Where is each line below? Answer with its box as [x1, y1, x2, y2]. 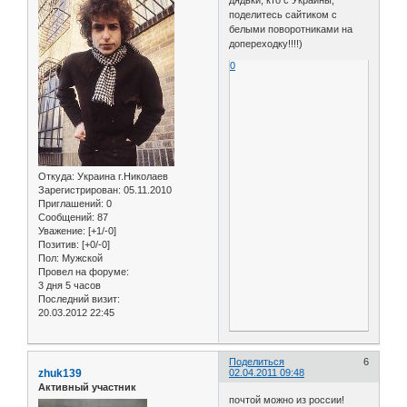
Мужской [59, 253, 103, 264]
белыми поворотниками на [229, 24, 353, 35]
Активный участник [38, 382, 136, 393]
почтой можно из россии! [229, 393, 345, 405]
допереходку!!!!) [229, 38, 303, 50]
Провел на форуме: [38, 266, 129, 278]
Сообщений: [38, 212, 94, 223]
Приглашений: [38, 198, 104, 210]
